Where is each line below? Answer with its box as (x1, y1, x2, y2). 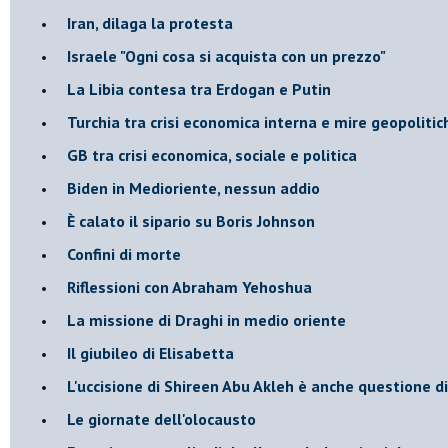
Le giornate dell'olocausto (67, 408, 256, 429)
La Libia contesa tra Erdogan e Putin (67, 78, 331, 99)
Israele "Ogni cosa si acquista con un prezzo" (67, 45, 386, 66)
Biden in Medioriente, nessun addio (67, 177, 320, 198)
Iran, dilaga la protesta (67, 12, 233, 33)
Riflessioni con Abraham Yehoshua (67, 276, 312, 297)
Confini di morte (67, 243, 181, 264)
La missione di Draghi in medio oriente (67, 309, 346, 330)
